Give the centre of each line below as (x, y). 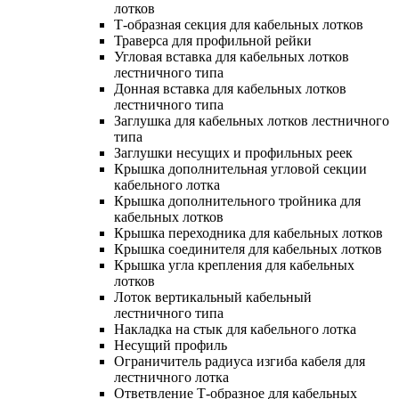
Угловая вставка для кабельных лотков (232, 56)
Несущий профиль (171, 345)
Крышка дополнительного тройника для (237, 200)
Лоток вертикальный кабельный (213, 297)
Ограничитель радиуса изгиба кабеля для (240, 361)
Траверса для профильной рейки (213, 40)
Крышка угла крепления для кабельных (234, 265)
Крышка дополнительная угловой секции (240, 168)
